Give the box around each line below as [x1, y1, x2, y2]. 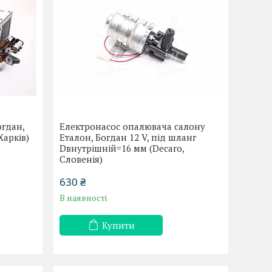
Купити [101, 219, 135, 232]
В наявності [59, 192, 107, 204]
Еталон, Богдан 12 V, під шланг [59, 131, 197, 144]
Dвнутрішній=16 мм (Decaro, [59, 142, 185, 155]
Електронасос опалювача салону [59, 120, 206, 133]
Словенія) [59, 153, 103, 166]
